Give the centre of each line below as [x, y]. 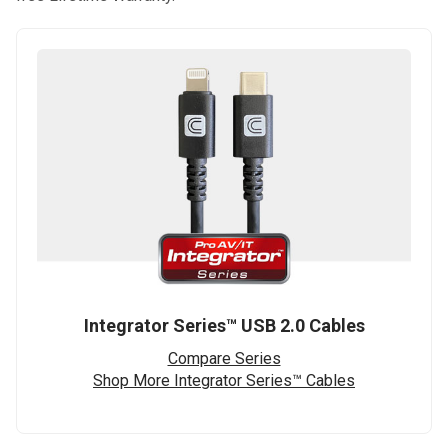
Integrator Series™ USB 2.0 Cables [224, 325]
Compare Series [224, 358]
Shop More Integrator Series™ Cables [224, 380]
